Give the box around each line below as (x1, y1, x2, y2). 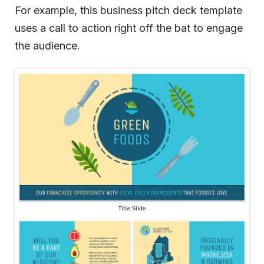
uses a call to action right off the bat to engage (15, 22, 243, 34)
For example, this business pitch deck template (15, 4, 242, 16)
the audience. (15, 39, 80, 52)
